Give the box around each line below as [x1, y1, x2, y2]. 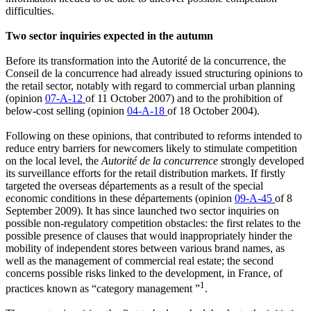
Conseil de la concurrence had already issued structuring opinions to [6, 67, 303, 79]
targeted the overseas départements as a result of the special [6, 179, 263, 192]
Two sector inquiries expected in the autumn [6, 29, 213, 42]
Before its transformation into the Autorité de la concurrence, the [6, 54, 286, 67]
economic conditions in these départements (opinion [6, 192, 235, 204]
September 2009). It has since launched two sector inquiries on [6, 204, 279, 217]
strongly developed [221, 154, 304, 167]
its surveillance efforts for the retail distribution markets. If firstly [6, 167, 285, 179]
